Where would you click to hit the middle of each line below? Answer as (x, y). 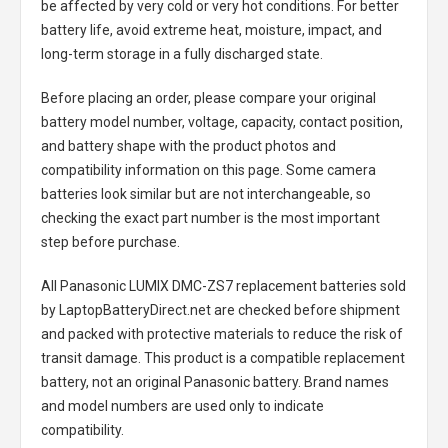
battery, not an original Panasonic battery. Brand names (215, 382)
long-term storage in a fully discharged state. (182, 54)
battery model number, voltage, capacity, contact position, (222, 122)
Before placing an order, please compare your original (208, 98)
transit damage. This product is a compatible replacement (223, 358)
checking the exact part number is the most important (210, 218)
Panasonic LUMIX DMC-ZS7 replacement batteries (218, 286)
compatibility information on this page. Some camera (208, 170)
